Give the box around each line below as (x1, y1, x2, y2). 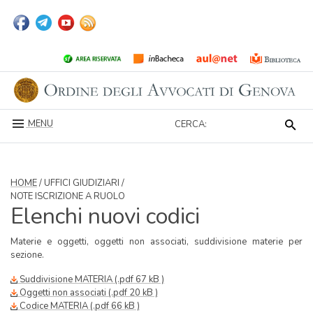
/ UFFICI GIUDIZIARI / (37, 176, 124, 189)
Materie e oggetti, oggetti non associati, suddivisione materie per (10, 235, 303, 248)
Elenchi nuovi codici (10, 201, 200, 231)
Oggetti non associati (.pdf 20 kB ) (17, 286, 158, 299)
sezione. (10, 248, 44, 261)
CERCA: (174, 117, 207, 131)
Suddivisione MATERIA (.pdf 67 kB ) (17, 272, 164, 286)
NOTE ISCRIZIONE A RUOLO (10, 189, 125, 203)
